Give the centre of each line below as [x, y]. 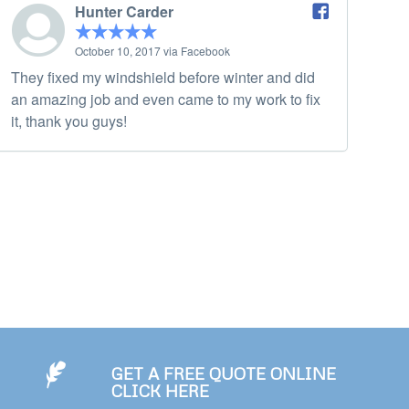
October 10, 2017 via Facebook [152, 51]
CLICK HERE [161, 391]
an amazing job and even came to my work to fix [166, 100]
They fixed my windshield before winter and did [163, 78]
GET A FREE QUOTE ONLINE [224, 374]
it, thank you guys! [69, 121]
